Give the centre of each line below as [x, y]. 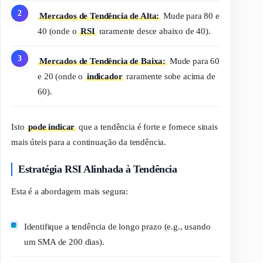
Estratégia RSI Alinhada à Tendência [98, 169]
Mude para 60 [193, 61]
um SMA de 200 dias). [64, 242]
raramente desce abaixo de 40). [154, 31]
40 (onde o [58, 31]
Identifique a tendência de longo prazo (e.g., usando [117, 226]
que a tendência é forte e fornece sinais [147, 127]
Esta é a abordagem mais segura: [70, 191]
